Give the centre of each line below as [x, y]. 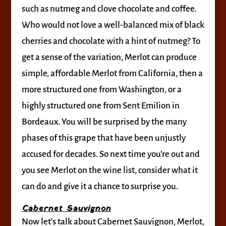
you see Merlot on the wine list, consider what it [109, 170]
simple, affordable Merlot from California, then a [112, 73]
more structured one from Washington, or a [101, 90]
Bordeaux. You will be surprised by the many [104, 122]
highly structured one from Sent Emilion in [100, 106]
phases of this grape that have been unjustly [103, 138]
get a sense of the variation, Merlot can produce [109, 57]
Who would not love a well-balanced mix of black [113, 25]
